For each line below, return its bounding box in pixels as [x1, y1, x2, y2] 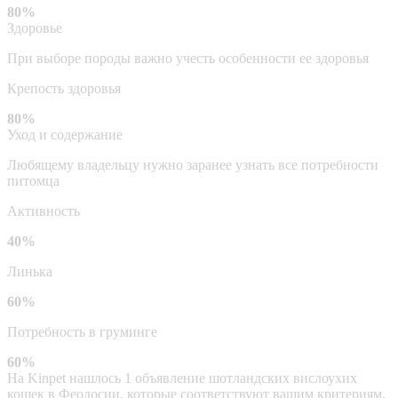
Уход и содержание [7, 126, 123, 142]
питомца [7, 172, 60, 188]
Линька [7, 263, 52, 279]
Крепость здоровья [7, 80, 121, 96]
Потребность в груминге [7, 323, 157, 339]
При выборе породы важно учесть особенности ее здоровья [7, 50, 369, 66]
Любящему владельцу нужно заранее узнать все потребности [7, 156, 378, 172]
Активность [7, 203, 80, 219]
